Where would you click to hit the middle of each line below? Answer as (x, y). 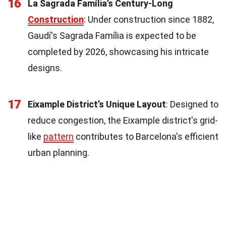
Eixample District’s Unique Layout (97, 104)
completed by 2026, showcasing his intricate (118, 51)
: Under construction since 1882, (149, 19)
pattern (59, 136)
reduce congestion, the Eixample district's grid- (123, 120)
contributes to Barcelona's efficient (146, 136)
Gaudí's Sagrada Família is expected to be (112, 35)
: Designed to (192, 104)
